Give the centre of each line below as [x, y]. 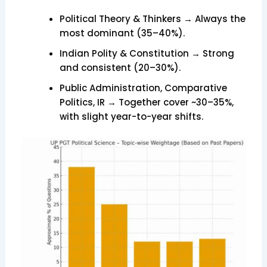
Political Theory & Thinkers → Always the [152, 19]
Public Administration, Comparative [143, 88]
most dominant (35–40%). [122, 33]
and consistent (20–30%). [120, 68]
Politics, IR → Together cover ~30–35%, [146, 103]
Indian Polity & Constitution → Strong [147, 54]
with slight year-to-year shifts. [131, 117]
